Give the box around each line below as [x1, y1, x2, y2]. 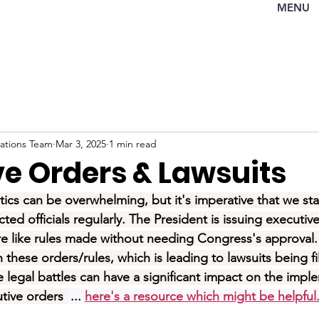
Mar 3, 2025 [56, 137, 106, 150]
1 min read [109, 137, 157, 150]
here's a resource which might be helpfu [85, 288, 313, 304]
